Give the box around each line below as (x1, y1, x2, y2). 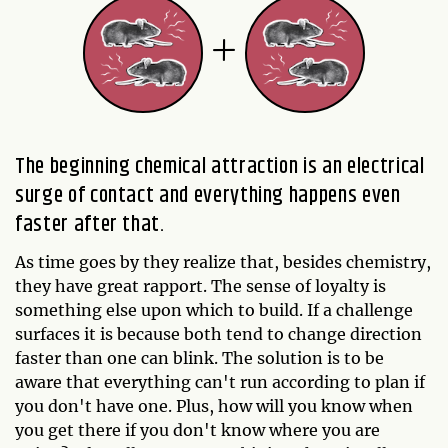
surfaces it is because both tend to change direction (15, 323, 422, 344)
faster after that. (15, 207, 165, 242)
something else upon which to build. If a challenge (15, 299, 413, 320)
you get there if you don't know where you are (15, 419, 380, 440)
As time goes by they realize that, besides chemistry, (15, 251, 431, 272)
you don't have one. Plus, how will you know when (15, 395, 413, 416)
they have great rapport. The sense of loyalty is (15, 275, 386, 296)
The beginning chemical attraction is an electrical (15, 149, 425, 184)
